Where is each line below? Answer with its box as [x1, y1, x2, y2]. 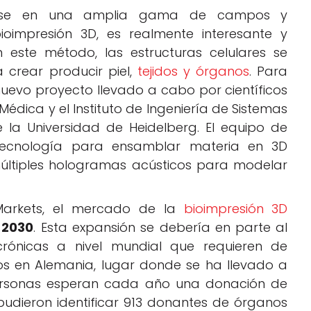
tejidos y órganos [137, 62, 250, 81]
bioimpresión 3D [183, 200, 288, 218]
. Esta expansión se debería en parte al [33, 219, 288, 237]
